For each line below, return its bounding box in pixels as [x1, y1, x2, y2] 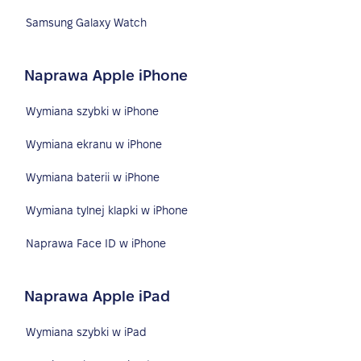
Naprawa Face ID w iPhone [26, 236, 167, 250]
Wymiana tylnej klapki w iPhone [26, 203, 189, 217]
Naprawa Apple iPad [24, 288, 171, 304]
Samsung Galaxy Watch [26, 15, 147, 29]
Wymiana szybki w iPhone [26, 104, 160, 118]
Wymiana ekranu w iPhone [26, 137, 163, 151]
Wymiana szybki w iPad [26, 325, 147, 338]
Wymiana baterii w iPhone [26, 170, 160, 184]
